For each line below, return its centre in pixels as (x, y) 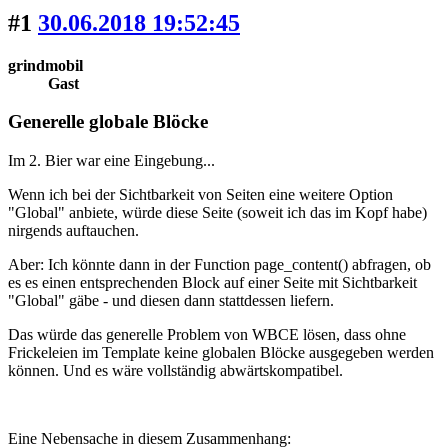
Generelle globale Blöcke (108, 122)
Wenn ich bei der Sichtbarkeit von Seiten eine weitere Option (200, 195)
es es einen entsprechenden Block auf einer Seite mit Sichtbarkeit (212, 283)
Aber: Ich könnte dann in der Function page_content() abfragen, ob (219, 265)
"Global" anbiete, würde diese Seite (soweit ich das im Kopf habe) (217, 213)
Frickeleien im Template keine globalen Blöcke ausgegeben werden (221, 353)
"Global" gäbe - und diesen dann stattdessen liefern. (171, 301)
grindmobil (45, 65)
